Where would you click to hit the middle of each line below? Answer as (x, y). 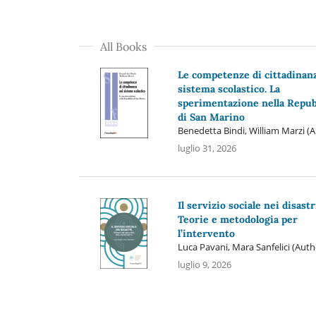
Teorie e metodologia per (237, 219)
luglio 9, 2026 (204, 264)
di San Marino (211, 117)
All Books (123, 46)
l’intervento (206, 233)
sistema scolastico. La (229, 89)
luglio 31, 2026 (207, 148)
